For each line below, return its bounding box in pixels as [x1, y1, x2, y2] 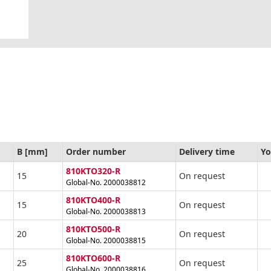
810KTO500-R [66, 223, 120, 235]
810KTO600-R [66, 252, 120, 264]
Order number [66, 146, 126, 158]
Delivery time [179, 146, 235, 158]
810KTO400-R [66, 194, 120, 206]
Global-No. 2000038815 [66, 235, 146, 246]
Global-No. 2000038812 [66, 177, 146, 188]
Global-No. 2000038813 [66, 206, 146, 217]
